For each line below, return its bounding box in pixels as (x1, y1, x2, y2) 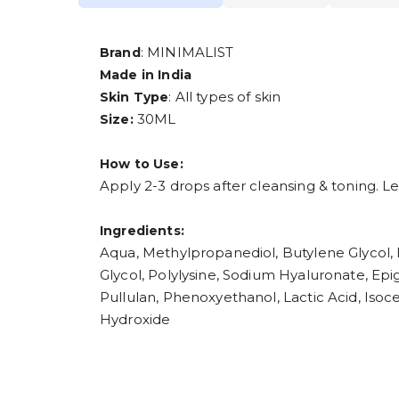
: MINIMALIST (140, 44, 234, 61)
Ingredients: (100, 223, 184, 240)
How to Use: (100, 156, 183, 173)
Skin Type (100, 89, 169, 106)
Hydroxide (100, 311, 171, 329)
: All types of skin (168, 88, 281, 106)
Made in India (100, 67, 191, 84)
